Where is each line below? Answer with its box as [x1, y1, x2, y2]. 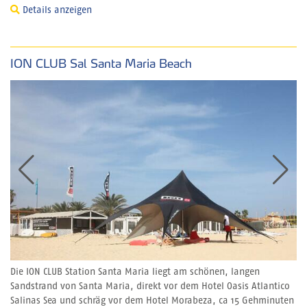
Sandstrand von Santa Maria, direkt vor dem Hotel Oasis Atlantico [10, 281, 290, 291]
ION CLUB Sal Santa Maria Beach [10, 56, 192, 71]
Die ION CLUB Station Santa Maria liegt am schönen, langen [10, 267, 260, 277]
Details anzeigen [20, 5, 92, 15]
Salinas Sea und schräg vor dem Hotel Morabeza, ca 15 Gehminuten [10, 295, 294, 306]
